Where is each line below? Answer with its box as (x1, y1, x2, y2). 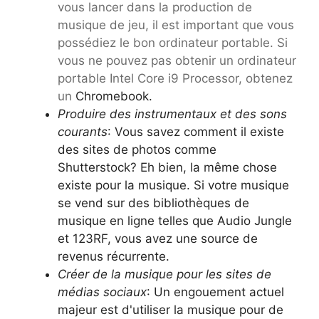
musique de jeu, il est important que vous (58, 18, 294, 33)
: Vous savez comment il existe (108, 125, 284, 140)
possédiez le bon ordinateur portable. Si (58, 36, 288, 51)
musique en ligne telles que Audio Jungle (58, 214, 292, 229)
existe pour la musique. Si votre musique (58, 178, 289, 193)
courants (58, 125, 108, 140)
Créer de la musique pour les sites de (58, 267, 271, 282)
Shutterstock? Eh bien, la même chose (58, 160, 277, 175)
